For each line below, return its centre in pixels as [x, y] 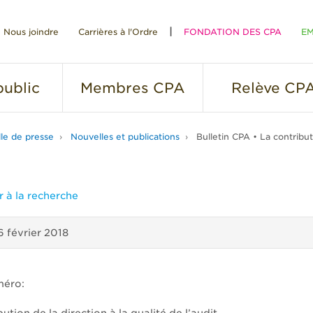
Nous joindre [31, 32]
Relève [255, 88]
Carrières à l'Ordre [118, 32]
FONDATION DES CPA [233, 32]
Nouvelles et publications [125, 137]
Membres [115, 88]
